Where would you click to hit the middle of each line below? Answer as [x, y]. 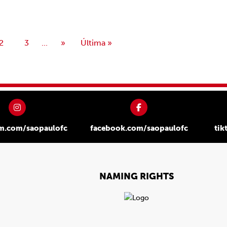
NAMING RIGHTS [137, 176]
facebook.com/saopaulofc [139, 128]
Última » [96, 43]
